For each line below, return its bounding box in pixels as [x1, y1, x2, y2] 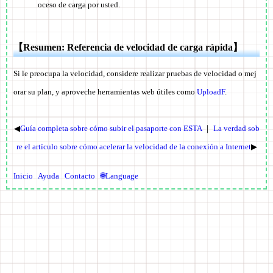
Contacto [65, 171, 95, 181]
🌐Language [101, 171, 138, 181]
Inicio [13, 171, 33, 181]
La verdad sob [213, 124, 260, 133]
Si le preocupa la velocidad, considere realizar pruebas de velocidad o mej [13, 69, 257, 79]
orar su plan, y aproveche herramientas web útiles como [13, 87, 197, 97]
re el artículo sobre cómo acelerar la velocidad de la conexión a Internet [16, 142, 251, 152]
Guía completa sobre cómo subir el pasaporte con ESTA [19, 124, 202, 133]
